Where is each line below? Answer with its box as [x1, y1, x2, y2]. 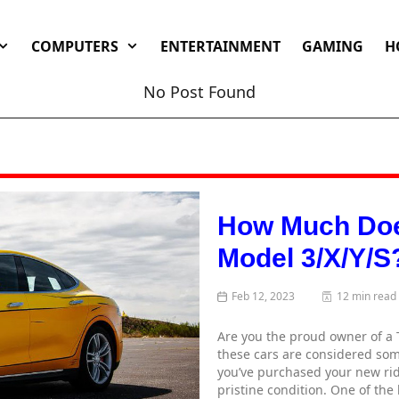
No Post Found [143, 81, 256, 102]
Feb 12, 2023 [232, 288, 296, 304]
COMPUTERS [31, 37, 119, 56]
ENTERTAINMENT [159, 37, 281, 56]
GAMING [301, 37, 363, 56]
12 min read [337, 288, 397, 304]
